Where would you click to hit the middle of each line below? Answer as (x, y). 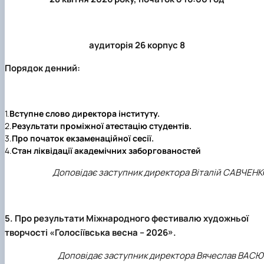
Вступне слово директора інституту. (85, 114)
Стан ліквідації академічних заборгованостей (106, 151)
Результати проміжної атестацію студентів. (102, 126)
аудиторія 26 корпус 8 (137, 45)
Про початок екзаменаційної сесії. (83, 138)
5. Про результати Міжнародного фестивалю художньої (127, 219)
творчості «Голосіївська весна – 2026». (90, 233)
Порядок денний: (42, 68)
